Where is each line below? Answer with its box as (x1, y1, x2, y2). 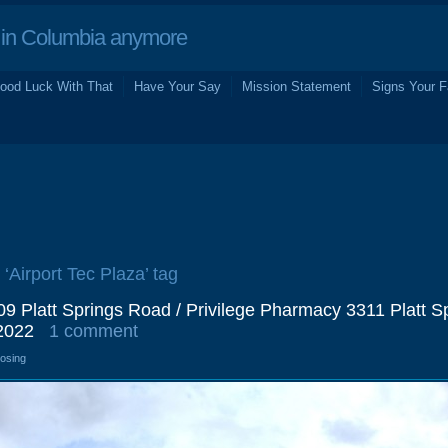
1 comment (49, 321, 138, 341)
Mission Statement (242, 79, 351, 94)
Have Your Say (134, 79, 221, 94)
